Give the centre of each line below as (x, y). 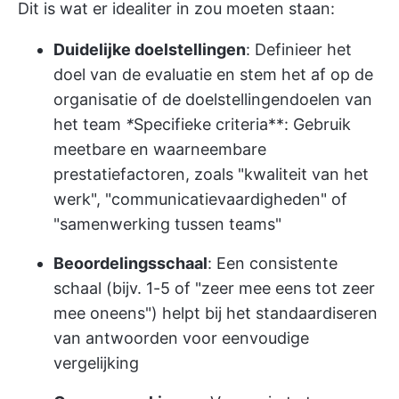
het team (87, 124)
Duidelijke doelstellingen (150, 49)
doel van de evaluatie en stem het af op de (213, 74)
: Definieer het (299, 49)
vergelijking (96, 363)
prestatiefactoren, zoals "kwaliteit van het (211, 174)
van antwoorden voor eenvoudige (181, 338)
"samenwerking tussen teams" (167, 224)
